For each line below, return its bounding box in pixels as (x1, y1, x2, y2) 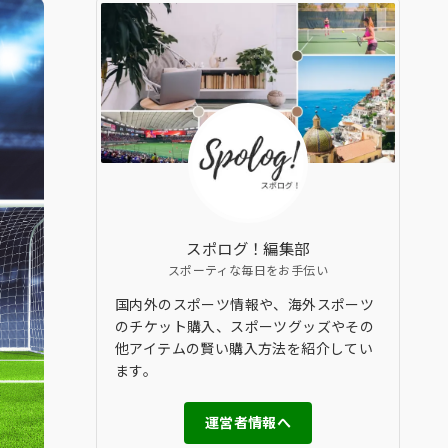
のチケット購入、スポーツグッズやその (115, 315, 375, 336)
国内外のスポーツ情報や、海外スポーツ (115, 293, 375, 314)
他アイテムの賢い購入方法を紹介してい (115, 337, 374, 358)
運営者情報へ (204, 412, 292, 433)
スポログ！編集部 (186, 236, 310, 259)
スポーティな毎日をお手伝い (167, 260, 329, 278)
